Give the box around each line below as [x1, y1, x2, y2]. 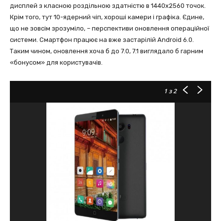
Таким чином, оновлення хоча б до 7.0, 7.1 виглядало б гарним [10, 47, 203, 55]
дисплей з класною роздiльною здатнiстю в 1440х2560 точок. [10, 2, 206, 9]
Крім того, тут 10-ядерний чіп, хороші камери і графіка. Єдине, [10, 13, 204, 21]
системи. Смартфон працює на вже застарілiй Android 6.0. [10, 36, 194, 43]
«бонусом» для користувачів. [10, 59, 103, 66]
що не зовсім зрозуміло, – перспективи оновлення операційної [10, 25, 209, 32]
